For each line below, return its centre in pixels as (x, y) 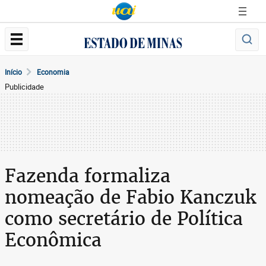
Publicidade (24, 87)
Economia (53, 72)
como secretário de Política (124, 218)
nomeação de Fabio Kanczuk (130, 197)
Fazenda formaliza (88, 176)
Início (13, 72)
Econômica (53, 240)
